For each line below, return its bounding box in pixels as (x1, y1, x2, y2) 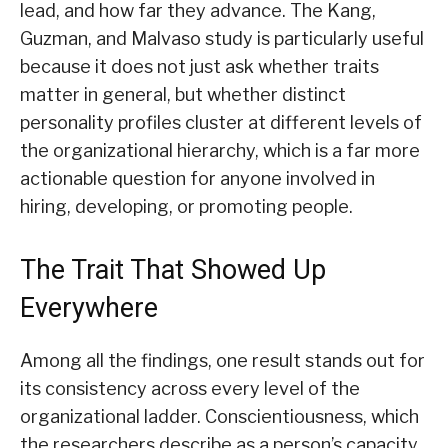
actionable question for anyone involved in (20, 168, 375, 190)
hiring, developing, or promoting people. (20, 196, 353, 218)
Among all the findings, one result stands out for (20, 350, 425, 372)
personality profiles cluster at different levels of (20, 112, 422, 134)
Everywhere (20, 292, 158, 325)
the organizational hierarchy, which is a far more (20, 140, 420, 162)
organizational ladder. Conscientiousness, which (20, 406, 419, 428)
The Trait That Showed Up (20, 254, 326, 287)
